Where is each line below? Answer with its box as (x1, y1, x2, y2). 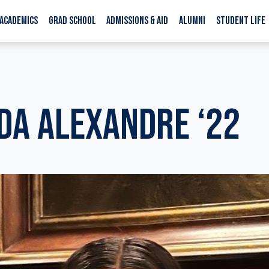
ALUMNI (179, 14, 206, 27)
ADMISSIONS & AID (106, 14, 169, 27)
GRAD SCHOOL (48, 14, 96, 27)
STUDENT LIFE (216, 14, 266, 27)
